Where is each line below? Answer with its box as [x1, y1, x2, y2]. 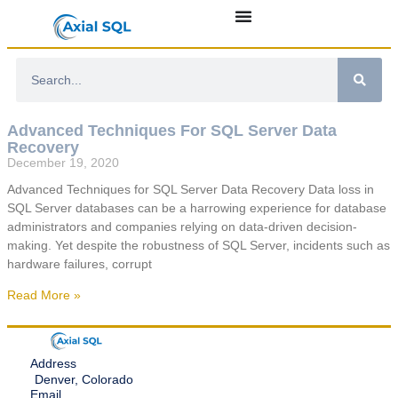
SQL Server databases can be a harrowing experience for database [7, 201, 386, 216]
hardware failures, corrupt [7, 257, 152, 272]
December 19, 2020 [7, 155, 119, 171]
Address [29, 356, 76, 371]
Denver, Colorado [34, 372, 133, 387]
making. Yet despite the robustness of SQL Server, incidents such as [7, 238, 390, 253]
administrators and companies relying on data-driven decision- [7, 219, 357, 235]
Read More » [7, 288, 81, 303]
